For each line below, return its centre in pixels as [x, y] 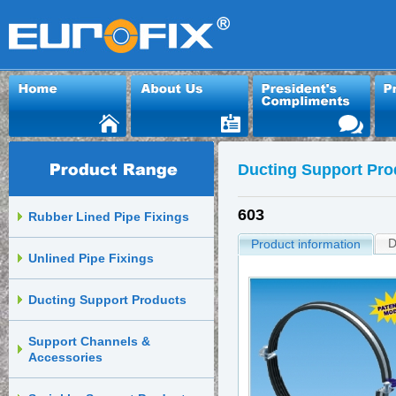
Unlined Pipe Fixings [91, 258]
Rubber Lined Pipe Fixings [109, 217]
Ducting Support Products [107, 300]
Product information [305, 244]
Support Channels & [89, 341]
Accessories [65, 357]
